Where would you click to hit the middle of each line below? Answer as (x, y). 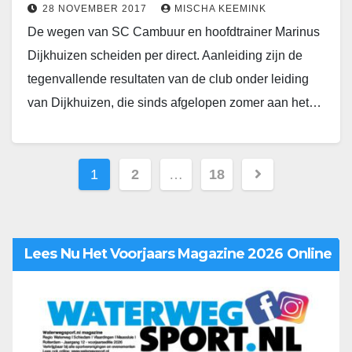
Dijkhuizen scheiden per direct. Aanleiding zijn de (165, 56)
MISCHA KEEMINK (220, 9)
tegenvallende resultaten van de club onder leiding (168, 79)
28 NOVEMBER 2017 (96, 9)
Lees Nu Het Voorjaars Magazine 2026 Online (178, 254)
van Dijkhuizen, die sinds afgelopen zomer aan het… (174, 103)
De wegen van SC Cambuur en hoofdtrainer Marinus (174, 32)
